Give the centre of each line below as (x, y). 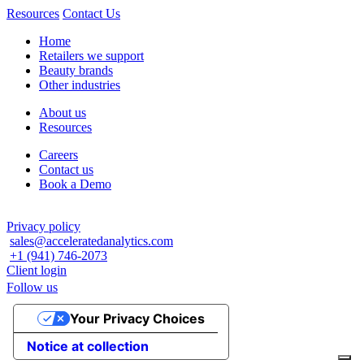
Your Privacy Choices (137, 319)
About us (63, 113)
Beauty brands (76, 71)
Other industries (80, 85)
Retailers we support (91, 56)
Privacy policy (43, 227)
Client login (37, 271)
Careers (58, 155)
